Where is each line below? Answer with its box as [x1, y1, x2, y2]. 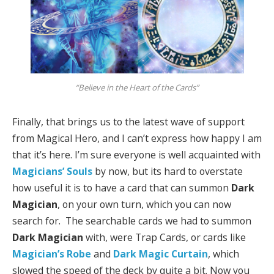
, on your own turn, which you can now [57, 197, 231, 211]
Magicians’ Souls [12, 164, 92, 178]
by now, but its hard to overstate [92, 164, 243, 178]
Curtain [171, 246, 208, 261]
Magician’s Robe [12, 246, 91, 261]
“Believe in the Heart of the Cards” [75, 81, 199, 93]
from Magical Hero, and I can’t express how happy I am [12, 131, 262, 145]
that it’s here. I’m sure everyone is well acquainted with [12, 147, 261, 161]
